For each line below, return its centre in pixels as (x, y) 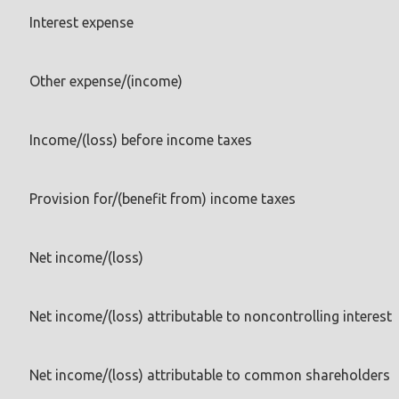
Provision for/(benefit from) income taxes (163, 198)
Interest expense (81, 22)
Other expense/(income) (106, 81)
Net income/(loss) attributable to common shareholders (210, 375)
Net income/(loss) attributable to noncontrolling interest (211, 316)
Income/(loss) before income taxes (141, 139)
